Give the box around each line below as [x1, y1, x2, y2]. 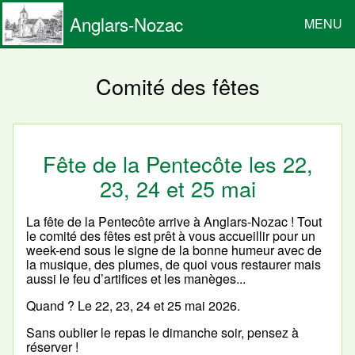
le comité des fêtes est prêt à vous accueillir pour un [26, 227, 315, 246]
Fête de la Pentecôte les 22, [42, 148, 313, 180]
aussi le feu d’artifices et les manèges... [26, 269, 246, 288]
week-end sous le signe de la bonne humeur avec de [26, 241, 322, 260]
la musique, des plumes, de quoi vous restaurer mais [26, 255, 321, 274]
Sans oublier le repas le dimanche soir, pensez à [26, 323, 299, 342]
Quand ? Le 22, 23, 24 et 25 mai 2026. [26, 296, 240, 315]
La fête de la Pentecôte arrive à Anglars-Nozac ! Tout [26, 212, 322, 231]
